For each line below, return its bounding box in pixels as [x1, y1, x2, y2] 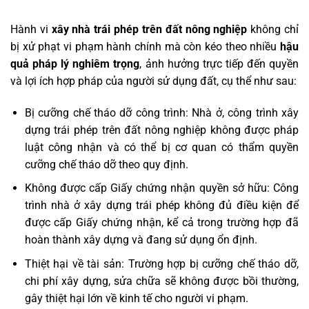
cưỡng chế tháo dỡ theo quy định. [24, 157, 188, 171]
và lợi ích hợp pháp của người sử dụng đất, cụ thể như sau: [10, 74, 297, 88]
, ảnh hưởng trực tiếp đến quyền [139, 57, 299, 70]
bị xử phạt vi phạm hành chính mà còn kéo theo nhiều [10, 39, 280, 53]
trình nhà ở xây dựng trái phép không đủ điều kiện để [24, 199, 299, 212]
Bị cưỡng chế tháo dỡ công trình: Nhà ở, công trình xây [24, 106, 299, 119]
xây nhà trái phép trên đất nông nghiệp [51, 22, 248, 36]
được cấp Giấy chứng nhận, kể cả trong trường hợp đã [24, 216, 299, 230]
